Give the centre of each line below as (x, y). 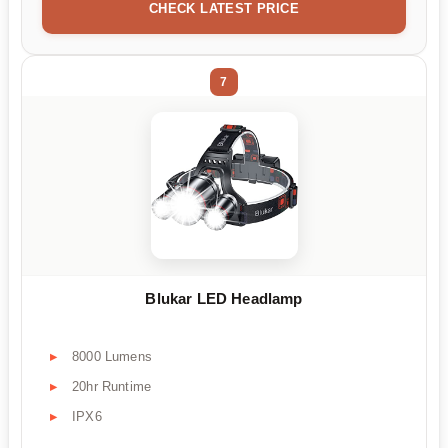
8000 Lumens (112, 356)
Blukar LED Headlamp (224, 299)
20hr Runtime (112, 386)
